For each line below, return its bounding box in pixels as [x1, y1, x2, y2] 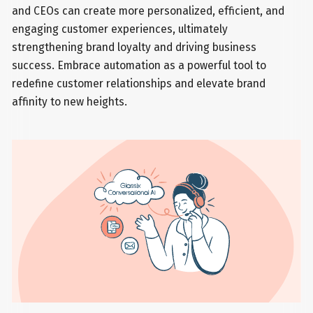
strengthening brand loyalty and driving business [12, 40, 257, 54]
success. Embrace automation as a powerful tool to [12, 58, 267, 72]
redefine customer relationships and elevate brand [12, 76, 266, 90]
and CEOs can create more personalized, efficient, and [12, 3, 285, 17]
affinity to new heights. [12, 94, 128, 108]
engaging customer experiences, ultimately [12, 22, 228, 36]
